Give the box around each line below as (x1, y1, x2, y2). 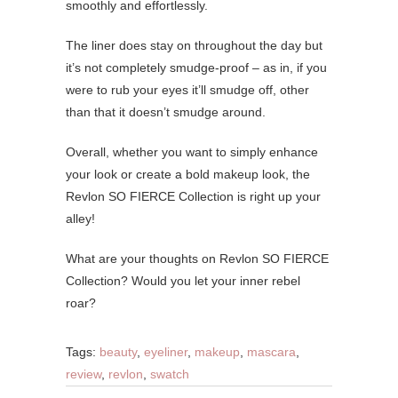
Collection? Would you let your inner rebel (66, 274, 300, 289)
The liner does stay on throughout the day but (66, 38, 322, 53)
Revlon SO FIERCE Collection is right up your (66, 189, 321, 204)
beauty (99, 345, 137, 360)
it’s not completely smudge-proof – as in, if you (66, 60, 327, 76)
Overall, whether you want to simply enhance (66, 145, 318, 160)
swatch (150, 367, 189, 382)
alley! (66, 211, 95, 227)
